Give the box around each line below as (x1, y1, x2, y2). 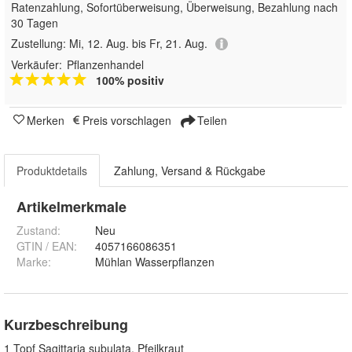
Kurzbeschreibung (4, 314, 128, 335)
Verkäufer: (11, 57, 62, 73)
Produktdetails (16, 163, 87, 179)
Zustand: (16, 222, 60, 239)
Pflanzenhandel (67, 57, 144, 73)
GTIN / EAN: (16, 238, 77, 255)
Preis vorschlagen (82, 112, 171, 129)
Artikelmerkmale (16, 196, 126, 218)
